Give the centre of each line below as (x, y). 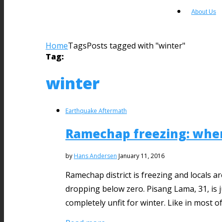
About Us (204, 12)
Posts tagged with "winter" (136, 46)
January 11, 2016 (141, 156)
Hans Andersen (95, 156)
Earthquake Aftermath (96, 111)
